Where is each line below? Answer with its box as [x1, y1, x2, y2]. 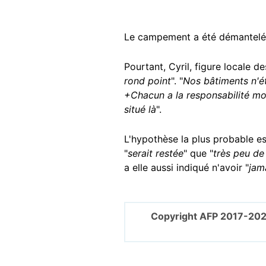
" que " [183, 147, 213, 160]
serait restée [128, 147, 183, 160]
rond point [124, 75, 171, 87]
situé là [124, 103, 156, 116]
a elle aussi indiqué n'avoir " [124, 161, 249, 174]
